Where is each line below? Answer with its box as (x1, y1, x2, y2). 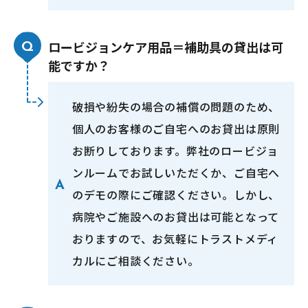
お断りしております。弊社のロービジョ (71, 142, 279, 159)
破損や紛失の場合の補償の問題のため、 (71, 98, 280, 115)
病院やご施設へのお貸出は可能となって (71, 208, 280, 225)
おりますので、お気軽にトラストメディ (71, 230, 279, 247)
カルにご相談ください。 (71, 252, 199, 269)
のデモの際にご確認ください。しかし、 (71, 186, 280, 203)
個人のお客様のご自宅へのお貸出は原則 (71, 120, 280, 137)
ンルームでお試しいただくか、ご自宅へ (71, 164, 280, 181)
